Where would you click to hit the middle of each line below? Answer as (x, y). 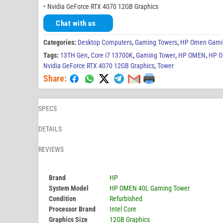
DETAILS (50, 129)
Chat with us (76, 23)
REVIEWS (51, 150)
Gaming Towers (156, 43)
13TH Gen (74, 56)
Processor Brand (72, 209)
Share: (55, 79)
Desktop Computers (105, 43)
